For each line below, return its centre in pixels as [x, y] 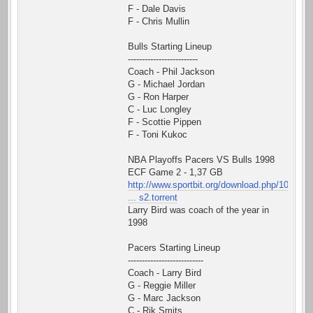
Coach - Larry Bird [165, 273]
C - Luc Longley [160, 110]
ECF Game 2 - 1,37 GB [175, 173]
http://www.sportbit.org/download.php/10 [208, 185]
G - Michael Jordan [166, 85]
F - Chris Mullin [159, 22]
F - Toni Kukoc [158, 135]
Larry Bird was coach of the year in [198, 210]
